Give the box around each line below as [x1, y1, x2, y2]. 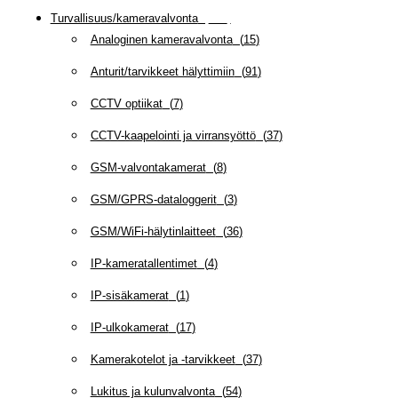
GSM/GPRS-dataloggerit [90, 193, 217, 207]
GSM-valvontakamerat [90, 161, 206, 175]
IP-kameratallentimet [90, 257, 197, 271]
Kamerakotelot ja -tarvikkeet [90, 353, 235, 367]
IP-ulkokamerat [90, 321, 169, 335]
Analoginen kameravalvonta [90, 33, 233, 47]
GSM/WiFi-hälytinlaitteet [90, 225, 216, 239]
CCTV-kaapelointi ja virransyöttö [90, 129, 256, 143]
